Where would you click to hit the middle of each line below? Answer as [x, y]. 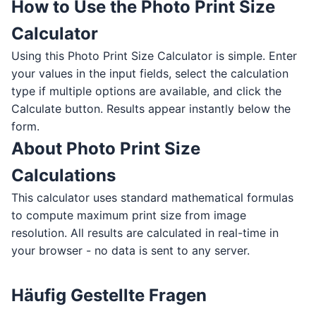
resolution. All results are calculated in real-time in [145, 232]
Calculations [63, 175]
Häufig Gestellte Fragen [109, 295]
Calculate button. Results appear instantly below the [151, 108]
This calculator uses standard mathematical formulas [152, 197]
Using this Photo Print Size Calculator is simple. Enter [154, 55]
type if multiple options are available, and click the [146, 91]
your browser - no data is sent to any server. [130, 250]
